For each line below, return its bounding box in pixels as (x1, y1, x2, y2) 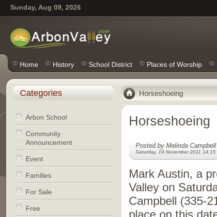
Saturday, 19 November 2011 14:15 (135, 149, 216, 155)
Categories (19, 88, 62, 98)
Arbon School (25, 113, 67, 121)
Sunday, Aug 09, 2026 (10, 3, 81, 11)
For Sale (25, 188, 52, 196)
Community (25, 130, 61, 138)
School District (88, 61, 132, 68)
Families (25, 171, 51, 179)
